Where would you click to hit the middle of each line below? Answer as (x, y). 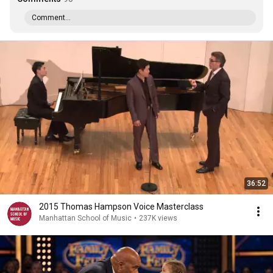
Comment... (51, 18)
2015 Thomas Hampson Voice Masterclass (121, 207)
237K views (158, 218)
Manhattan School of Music (85, 218)
